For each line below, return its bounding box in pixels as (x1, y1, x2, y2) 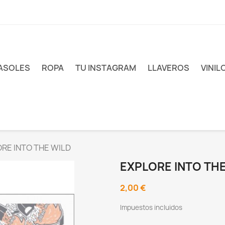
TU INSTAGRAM (75, 62, 136, 73)
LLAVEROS (147, 62, 189, 73)
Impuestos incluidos (120, 203, 182, 212)
